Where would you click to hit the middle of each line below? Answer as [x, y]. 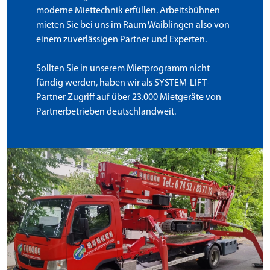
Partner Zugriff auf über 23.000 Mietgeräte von [129, 97]
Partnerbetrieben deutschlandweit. [106, 112]
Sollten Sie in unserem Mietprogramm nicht [123, 68]
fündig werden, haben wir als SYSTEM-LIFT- [123, 83]
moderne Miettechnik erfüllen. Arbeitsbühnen [128, 11]
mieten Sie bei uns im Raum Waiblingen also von [133, 25]
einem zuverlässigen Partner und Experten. [121, 39]
